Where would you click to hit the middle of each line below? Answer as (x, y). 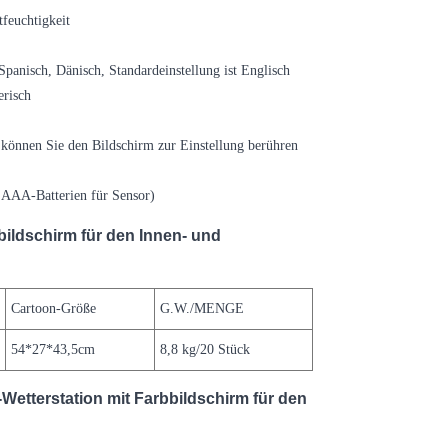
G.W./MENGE (202, 308)
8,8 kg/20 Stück (205, 349)
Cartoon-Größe (54, 308)
